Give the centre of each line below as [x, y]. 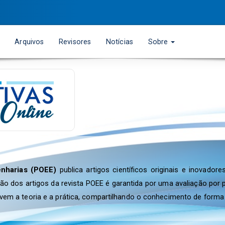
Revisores [75, 41]
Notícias [120, 41]
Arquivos [29, 41]
